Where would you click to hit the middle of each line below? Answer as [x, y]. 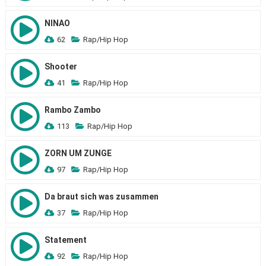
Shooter [61, 66]
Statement [65, 240]
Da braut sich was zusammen [101, 197]
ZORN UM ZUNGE [78, 153]
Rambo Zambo [72, 110]
